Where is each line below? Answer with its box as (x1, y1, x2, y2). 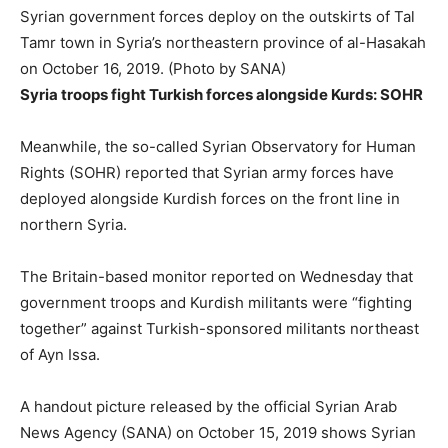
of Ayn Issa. (20, 344, 100, 364)
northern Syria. (20, 214, 127, 234)
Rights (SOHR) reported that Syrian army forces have (20, 162, 394, 182)
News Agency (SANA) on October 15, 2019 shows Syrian (20, 422, 416, 442)
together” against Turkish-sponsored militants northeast (20, 318, 419, 338)
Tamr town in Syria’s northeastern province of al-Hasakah (20, 32, 426, 52)
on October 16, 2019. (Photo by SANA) (20, 58, 286, 78)
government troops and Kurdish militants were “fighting (20, 292, 412, 312)
